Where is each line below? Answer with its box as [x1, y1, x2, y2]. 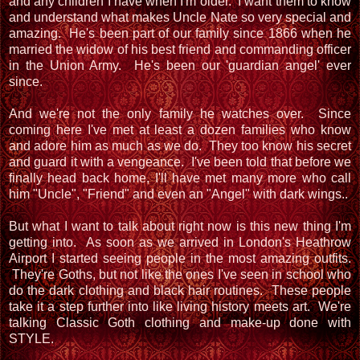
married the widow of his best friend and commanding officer [9, 42, 351, 56]
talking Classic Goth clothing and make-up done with [9, 315, 351, 329]
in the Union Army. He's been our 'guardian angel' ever [9, 58, 351, 72]
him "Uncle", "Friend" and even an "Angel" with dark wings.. [9, 186, 348, 201]
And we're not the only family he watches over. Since [9, 106, 351, 121]
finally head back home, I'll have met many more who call [9, 170, 351, 185]
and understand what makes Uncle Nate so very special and [9, 10, 351, 24]
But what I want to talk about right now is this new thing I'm [9, 219, 351, 233]
